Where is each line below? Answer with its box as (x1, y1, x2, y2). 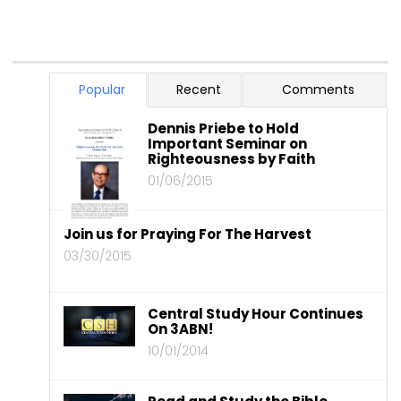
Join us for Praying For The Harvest (64, 224, 312, 243)
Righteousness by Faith (148, 149, 316, 168)
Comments (282, 80, 355, 98)
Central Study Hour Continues (148, 303, 364, 323)
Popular (78, 80, 125, 98)
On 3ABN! (148, 319, 214, 338)
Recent (175, 80, 221, 98)
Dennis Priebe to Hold (148, 118, 300, 138)
